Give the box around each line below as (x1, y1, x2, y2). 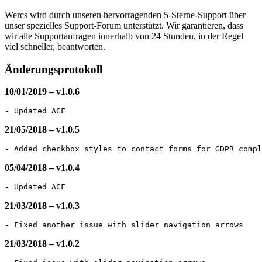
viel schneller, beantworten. (5, 41, 105, 51)
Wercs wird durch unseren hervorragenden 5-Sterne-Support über (5, 9, 246, 20)
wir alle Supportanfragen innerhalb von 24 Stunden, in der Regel (5, 30, 243, 41)
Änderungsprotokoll (5, 63, 102, 75)
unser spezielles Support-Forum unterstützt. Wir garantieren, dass (5, 20, 243, 30)
